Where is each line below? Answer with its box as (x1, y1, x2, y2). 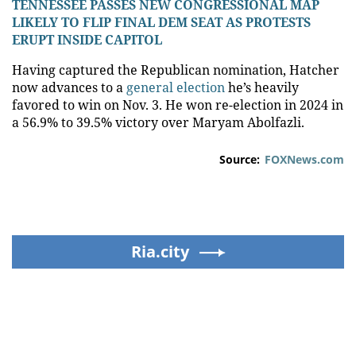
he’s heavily (225, 78, 299, 96)
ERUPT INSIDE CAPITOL (12, 30, 162, 48)
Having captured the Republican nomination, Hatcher (12, 60, 339, 79)
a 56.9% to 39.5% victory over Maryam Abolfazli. (12, 113, 304, 131)
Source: (219, 151, 260, 167)
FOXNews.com (265, 151, 344, 167)
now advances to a (12, 78, 126, 96)
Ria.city (130, 240, 189, 262)
